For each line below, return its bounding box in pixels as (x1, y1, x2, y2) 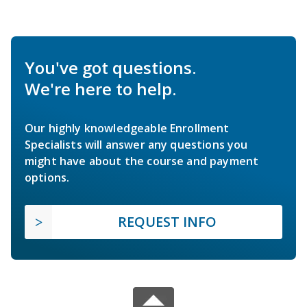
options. (25, 169, 70, 185)
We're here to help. (25, 77, 176, 100)
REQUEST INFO (118, 212, 217, 231)
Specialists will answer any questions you (25, 136, 248, 152)
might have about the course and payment (25, 153, 259, 169)
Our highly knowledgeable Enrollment (25, 120, 230, 136)
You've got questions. (25, 56, 196, 79)
